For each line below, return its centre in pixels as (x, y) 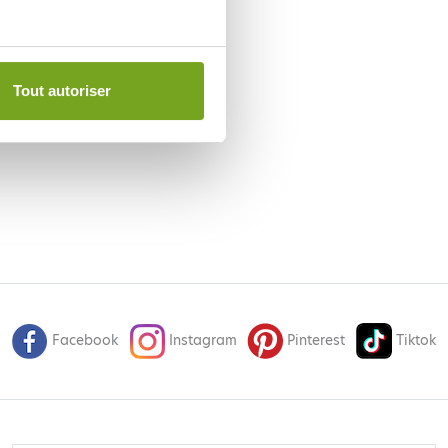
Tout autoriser (62, 90)
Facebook (85, 341)
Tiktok (415, 341)
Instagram (202, 341)
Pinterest (316, 341)
